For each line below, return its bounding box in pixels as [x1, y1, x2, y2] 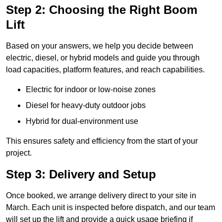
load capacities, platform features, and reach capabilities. [6, 65, 205, 74]
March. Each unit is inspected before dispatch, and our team [6, 203, 215, 212]
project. [6, 149, 32, 158]
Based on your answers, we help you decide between [6, 42, 193, 51]
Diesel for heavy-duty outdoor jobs [26, 101, 146, 110]
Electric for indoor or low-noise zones [26, 85, 156, 94]
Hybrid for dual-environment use [26, 117, 138, 126]
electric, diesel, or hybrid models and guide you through [6, 54, 200, 62]
